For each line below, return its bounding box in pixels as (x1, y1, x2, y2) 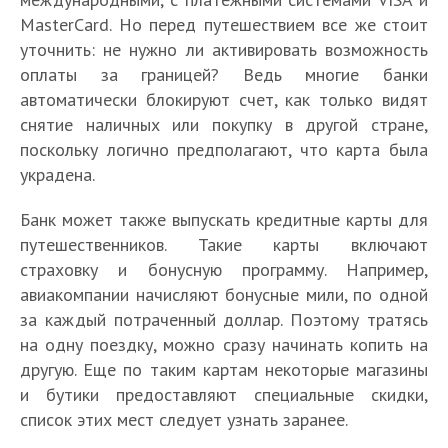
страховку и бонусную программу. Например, (20, 258, 428, 282)
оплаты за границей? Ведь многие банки (20, 63, 428, 87)
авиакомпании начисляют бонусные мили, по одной (20, 283, 428, 307)
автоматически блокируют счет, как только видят (20, 88, 428, 112)
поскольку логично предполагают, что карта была (20, 138, 428, 162)
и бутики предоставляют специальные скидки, (20, 383, 428, 407)
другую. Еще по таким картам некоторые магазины (20, 358, 428, 382)
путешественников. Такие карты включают (20, 233, 428, 257)
